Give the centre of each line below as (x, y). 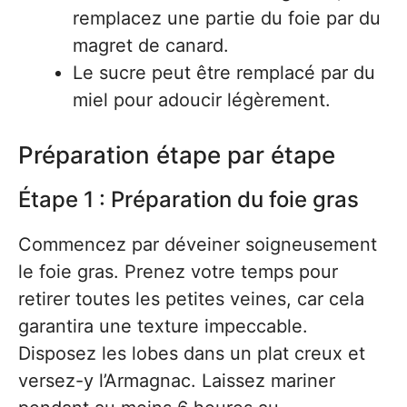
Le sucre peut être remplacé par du (224, 73)
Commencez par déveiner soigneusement (198, 244)
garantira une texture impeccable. (163, 326)
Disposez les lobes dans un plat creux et (192, 353)
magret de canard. (151, 45)
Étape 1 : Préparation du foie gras (189, 199)
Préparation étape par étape (177, 155)
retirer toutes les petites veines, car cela (191, 299)
